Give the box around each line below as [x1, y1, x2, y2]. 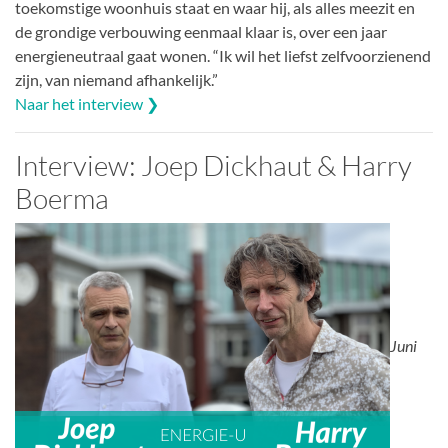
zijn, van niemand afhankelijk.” [15, 70, 218, 89]
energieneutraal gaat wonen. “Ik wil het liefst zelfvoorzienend [15, 46, 431, 65]
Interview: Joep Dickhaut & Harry [15, 148, 412, 182]
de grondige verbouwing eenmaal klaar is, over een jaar [15, 22, 387, 41]
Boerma [15, 181, 109, 215]
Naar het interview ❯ [15, 94, 159, 113]
